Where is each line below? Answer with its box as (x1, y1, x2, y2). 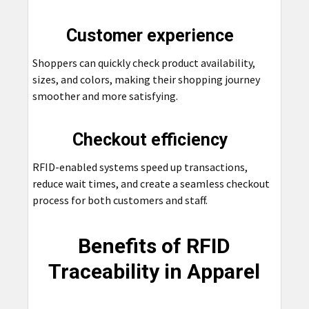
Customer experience (66, 25, 239, 46)
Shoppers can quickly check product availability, (32, 55, 255, 70)
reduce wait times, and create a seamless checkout (32, 176, 270, 190)
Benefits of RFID (78, 233, 231, 258)
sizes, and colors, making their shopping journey (32, 72, 260, 86)
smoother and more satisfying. (32, 88, 178, 103)
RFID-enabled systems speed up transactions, (32, 159, 248, 174)
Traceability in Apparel (48, 259, 261, 283)
